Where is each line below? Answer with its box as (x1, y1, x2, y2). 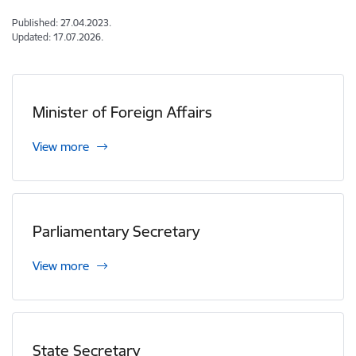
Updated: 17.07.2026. (12, 31, 103, 43)
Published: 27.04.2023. (12, 17, 111, 29)
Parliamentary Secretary (33, 222, 199, 241)
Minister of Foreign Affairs (33, 103, 212, 122)
